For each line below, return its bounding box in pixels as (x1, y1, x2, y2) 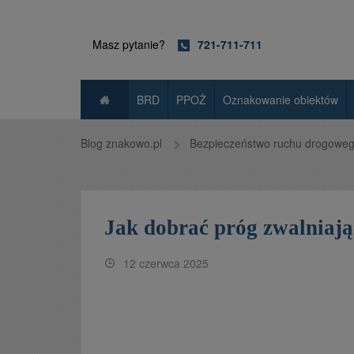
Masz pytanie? (92, 36, 168, 52)
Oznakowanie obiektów (223, 92, 338, 107)
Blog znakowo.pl (81, 135, 162, 151)
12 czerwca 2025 (120, 255, 209, 271)
